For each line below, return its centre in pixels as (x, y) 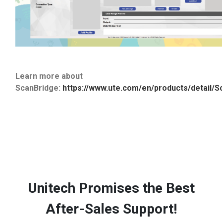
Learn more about (49, 76)
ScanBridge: (39, 88)
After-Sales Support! (111, 209)
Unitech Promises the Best (111, 188)
